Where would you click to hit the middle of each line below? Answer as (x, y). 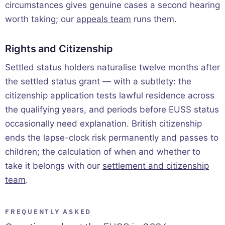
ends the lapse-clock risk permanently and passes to (112, 137)
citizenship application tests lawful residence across (110, 95)
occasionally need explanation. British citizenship (103, 123)
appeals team (104, 19)
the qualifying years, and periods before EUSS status (112, 109)
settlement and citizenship (156, 165)
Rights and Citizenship (59, 48)
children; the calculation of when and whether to (103, 151)
